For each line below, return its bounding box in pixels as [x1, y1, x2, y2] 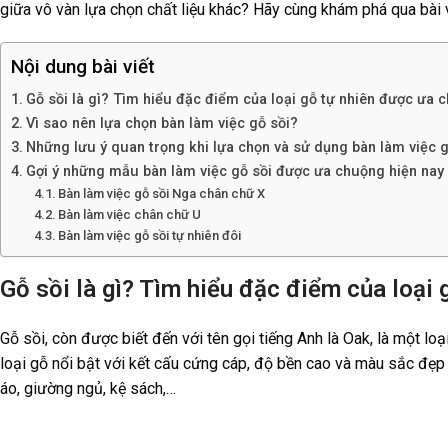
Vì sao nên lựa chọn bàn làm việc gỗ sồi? [25, 115, 302, 133]
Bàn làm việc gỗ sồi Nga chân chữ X [58, 186, 266, 202]
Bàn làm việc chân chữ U [58, 207, 202, 223]
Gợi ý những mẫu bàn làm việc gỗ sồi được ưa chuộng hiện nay [25, 163, 444, 181]
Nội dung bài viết [11, 55, 155, 79]
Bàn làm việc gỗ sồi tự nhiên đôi [58, 228, 242, 244]
